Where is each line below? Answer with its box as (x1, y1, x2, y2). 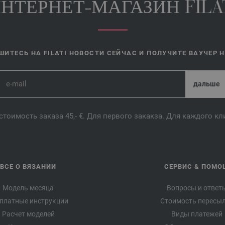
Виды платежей (171, 209, 222, 218)
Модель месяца (3, 183, 54, 192)
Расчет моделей (2, 209, 55, 218)
